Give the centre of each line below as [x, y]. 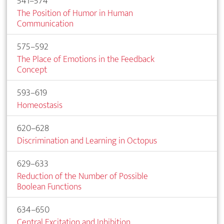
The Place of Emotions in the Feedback [86, 59]
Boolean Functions [49, 186]
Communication [45, 23]
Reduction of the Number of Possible [82, 176]
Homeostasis [40, 105]
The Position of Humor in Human [75, 13]
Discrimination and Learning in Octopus [87, 140]
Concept [32, 69]
